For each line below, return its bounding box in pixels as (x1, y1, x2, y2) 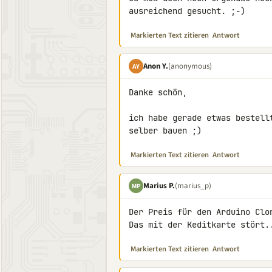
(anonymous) (168, 60, 212, 72)
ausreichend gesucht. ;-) (129, 5, 245, 16)
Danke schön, (129, 87, 187, 98)
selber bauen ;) (129, 125, 202, 136)
